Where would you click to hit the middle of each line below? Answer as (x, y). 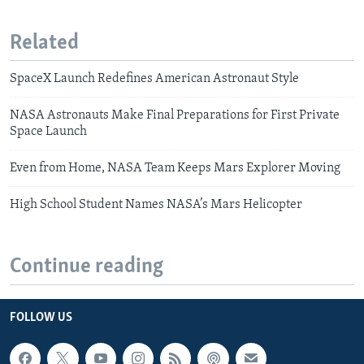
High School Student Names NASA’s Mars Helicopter (156, 205)
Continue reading (87, 267)
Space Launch (48, 132)
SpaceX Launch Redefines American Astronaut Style (154, 79)
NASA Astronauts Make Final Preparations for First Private (175, 116)
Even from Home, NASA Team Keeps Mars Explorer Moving (175, 169)
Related (44, 43)
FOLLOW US (41, 317)
